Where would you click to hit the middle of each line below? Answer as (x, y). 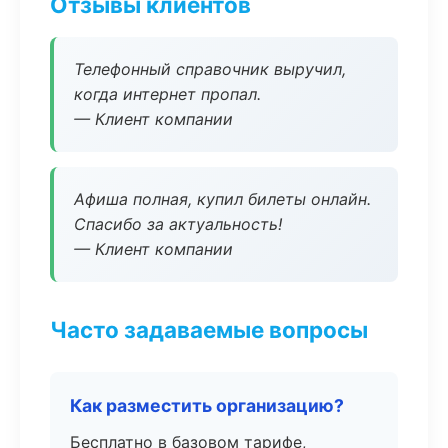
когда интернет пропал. (167, 94)
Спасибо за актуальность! (178, 224)
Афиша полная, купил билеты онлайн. (222, 199)
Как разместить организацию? (207, 405)
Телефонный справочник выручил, (210, 69)
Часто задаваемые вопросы (209, 329)
